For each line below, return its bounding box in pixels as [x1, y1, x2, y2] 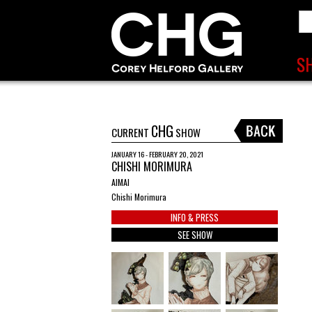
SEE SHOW [177, 228, 212, 242]
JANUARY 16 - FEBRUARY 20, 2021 [111, 148, 203, 159]
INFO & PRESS [171, 210, 219, 224]
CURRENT [111, 125, 151, 140]
